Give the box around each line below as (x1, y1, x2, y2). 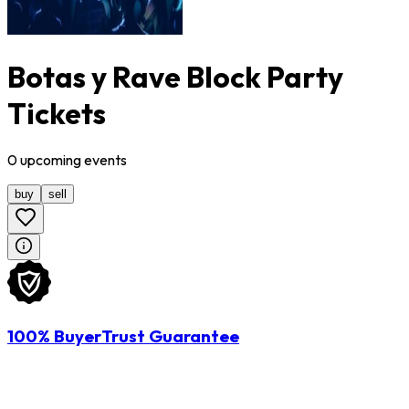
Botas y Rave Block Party (7, 58, 343, 95)
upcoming (17, 151, 84, 170)
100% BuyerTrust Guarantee (7, 325, 239, 348)
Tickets (7, 94, 106, 131)
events (84, 151, 127, 170)
